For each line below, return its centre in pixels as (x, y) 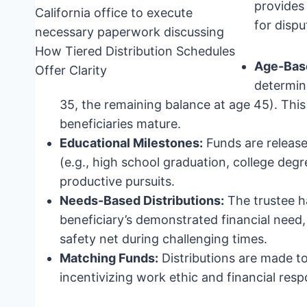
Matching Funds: (109, 258)
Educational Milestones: (131, 143)
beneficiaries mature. (120, 123)
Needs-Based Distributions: (142, 200)
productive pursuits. (117, 181)
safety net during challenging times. (163, 238)
